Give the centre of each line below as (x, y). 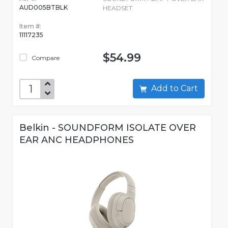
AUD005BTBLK (44, 8)
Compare (45, 58)
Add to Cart (189, 89)
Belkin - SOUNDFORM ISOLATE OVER (108, 128)
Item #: (30, 26)
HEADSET (117, 8)
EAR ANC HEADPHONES (77, 140)
